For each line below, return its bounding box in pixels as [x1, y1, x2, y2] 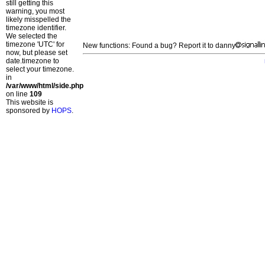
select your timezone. [6, 65, 74, 73]
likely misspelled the [6, 15, 71, 24]
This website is [6, 98, 53, 106]
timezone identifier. [6, 24, 66, 32]
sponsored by [6, 106, 51, 115]
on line [6, 90, 30, 98]
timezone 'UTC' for [6, 40, 64, 49]
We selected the [6, 32, 57, 40]
